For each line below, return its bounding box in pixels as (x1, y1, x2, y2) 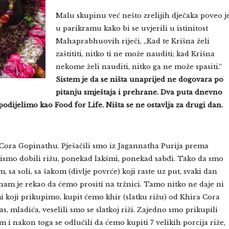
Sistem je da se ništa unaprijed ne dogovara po (55, 75, 223, 84)
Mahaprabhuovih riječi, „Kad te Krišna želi (55, 37, 210, 45)
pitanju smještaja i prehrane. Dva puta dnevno (55, 88, 222, 97)
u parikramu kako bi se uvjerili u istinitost (55, 24, 208, 33)
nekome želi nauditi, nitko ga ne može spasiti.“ (55, 62, 222, 71)
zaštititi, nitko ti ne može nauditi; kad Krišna (55, 50, 215, 58)
